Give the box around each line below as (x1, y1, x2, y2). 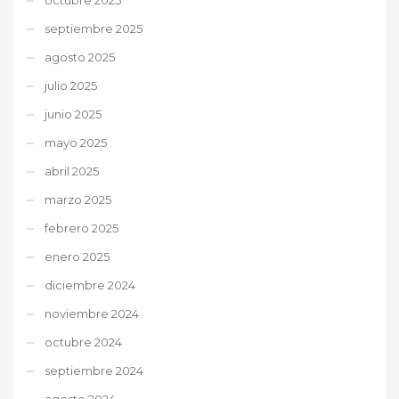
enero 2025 (45, 248, 110, 264)
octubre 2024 (45, 334, 122, 349)
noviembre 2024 (45, 305, 139, 321)
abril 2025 (45, 163, 99, 178)
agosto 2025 (45, 49, 115, 64)
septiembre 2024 (45, 362, 143, 378)
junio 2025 (45, 106, 102, 121)
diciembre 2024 (45, 277, 135, 292)
